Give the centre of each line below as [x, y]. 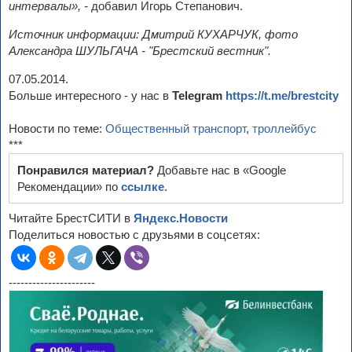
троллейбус [284, 129]
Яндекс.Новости [181, 218]
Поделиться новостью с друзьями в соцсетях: [134, 235]
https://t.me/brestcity [282, 96]
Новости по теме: [57, 129]
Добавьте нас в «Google [222, 170]
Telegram [199, 96]
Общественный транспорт [176, 129]
